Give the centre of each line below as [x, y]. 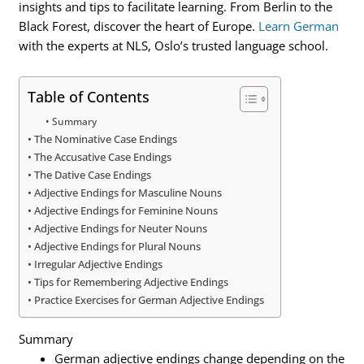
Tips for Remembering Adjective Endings [132, 282]
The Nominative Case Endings [106, 139]
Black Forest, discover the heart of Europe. [139, 26]
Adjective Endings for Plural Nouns [118, 246]
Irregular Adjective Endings [99, 264]
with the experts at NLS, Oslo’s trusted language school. [174, 46]
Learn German [299, 26]
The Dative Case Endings [93, 174]
